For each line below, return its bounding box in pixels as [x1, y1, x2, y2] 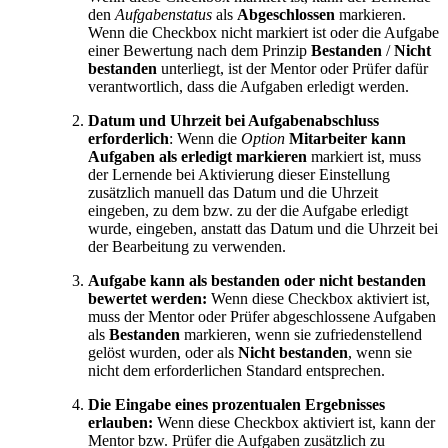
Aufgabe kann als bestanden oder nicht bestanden [88, 272, 426, 290]
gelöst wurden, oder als [88, 344, 238, 362]
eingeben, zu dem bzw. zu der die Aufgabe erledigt [88, 202, 408, 220]
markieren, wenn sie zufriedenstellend [180, 326, 422, 344]
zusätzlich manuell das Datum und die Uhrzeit [88, 184, 378, 202]
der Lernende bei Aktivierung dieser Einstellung [88, 166, 390, 184]
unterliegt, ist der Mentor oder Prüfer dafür [157, 60, 428, 78]
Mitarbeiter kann [289, 130, 406, 148]
